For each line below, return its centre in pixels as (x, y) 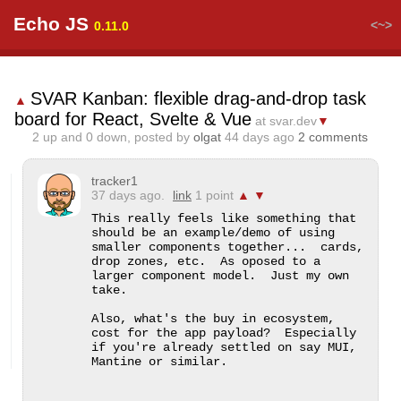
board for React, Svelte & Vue (133, 119)
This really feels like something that (224, 218)
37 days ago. (130, 195)
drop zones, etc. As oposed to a (206, 261)
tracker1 (115, 181)
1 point (214, 195)
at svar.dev (286, 121)
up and (63, 137)
